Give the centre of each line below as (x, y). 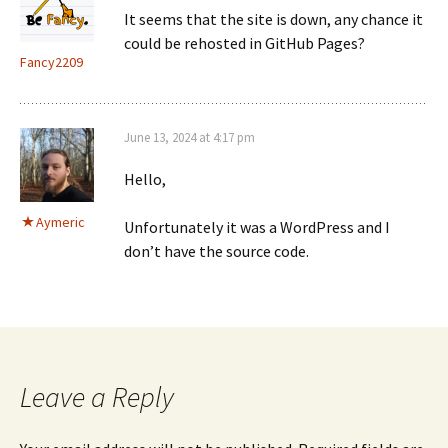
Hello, (145, 179)
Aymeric (60, 222)
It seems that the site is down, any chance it (273, 19)
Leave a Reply (97, 397)
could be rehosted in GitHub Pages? (244, 43)
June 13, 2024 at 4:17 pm (189, 137)
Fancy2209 (51, 62)
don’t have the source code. (216, 251)
